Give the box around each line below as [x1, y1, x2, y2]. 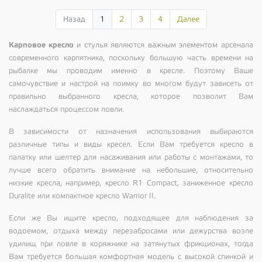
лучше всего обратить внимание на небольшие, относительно [9, 166, 253, 174]
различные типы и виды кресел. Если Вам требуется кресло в [9, 140, 253, 149]
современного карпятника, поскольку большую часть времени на [9, 53, 253, 62]
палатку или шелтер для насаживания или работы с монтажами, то [9, 153, 253, 161]
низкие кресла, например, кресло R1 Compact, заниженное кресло [9, 178, 253, 187]
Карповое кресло [9, 40, 74, 50]
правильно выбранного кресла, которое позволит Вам [9, 92, 253, 101]
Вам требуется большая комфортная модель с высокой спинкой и [9, 252, 253, 261]
